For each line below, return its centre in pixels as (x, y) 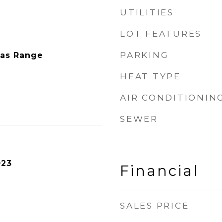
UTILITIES (147, 12)
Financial (159, 171)
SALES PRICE (155, 206)
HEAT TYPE (150, 76)
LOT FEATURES (161, 34)
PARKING (144, 55)
